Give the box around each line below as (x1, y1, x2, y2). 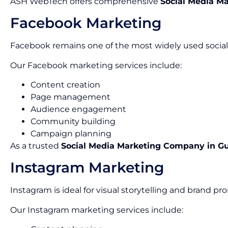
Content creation (31, 79, 100, 90)
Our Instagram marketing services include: (10, 205, 183, 215)
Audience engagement (31, 104, 126, 114)
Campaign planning (31, 128, 111, 138)
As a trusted (10, 140, 61, 151)
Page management (31, 92, 110, 102)
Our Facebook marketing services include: (10, 60, 182, 70)
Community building (31, 116, 116, 126)
